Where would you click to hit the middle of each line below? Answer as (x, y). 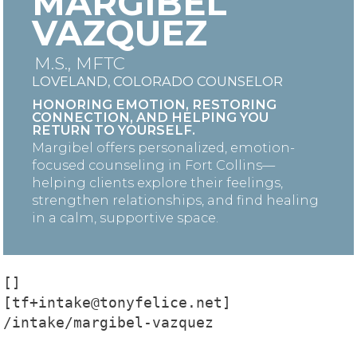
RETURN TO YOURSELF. (114, 129)
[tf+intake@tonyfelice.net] (117, 302)
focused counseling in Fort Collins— (153, 165)
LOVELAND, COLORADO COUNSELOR (157, 82)
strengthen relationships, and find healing (175, 200)
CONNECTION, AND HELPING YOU (150, 117)
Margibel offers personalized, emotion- (163, 147)
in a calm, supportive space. (125, 217)
